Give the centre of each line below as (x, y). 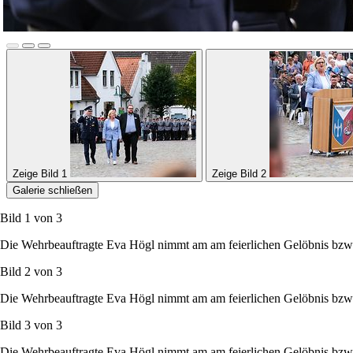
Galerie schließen (52, 190)
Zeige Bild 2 (239, 173)
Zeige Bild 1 (40, 173)
